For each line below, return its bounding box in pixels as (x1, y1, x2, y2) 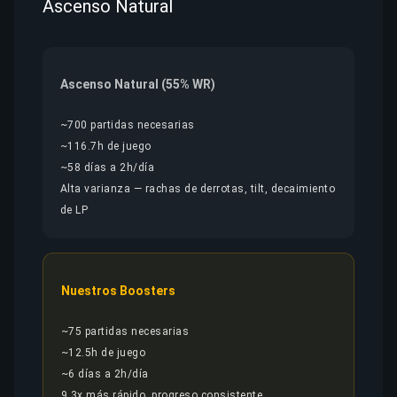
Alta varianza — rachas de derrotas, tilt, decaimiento (60, 183, 336, 195)
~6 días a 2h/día (61, 368, 149, 380)
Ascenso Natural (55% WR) (60, 77, 215, 91)
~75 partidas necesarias (61, 325, 190, 338)
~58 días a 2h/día (60, 161, 155, 174)
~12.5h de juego (61, 346, 146, 359)
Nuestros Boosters (61, 284, 175, 298)
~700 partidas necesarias (60, 119, 195, 131)
